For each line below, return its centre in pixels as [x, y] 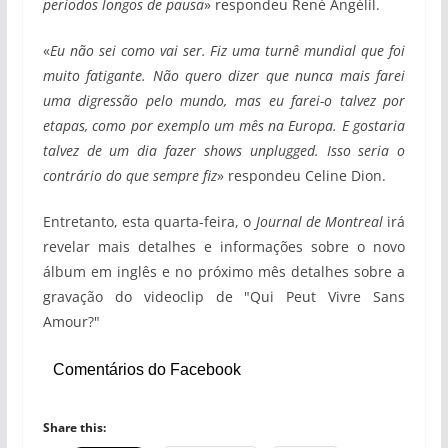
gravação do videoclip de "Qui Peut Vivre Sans [224, 296]
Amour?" [71, 321]
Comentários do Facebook [146, 369]
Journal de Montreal [319, 221]
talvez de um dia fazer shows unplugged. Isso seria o [224, 150]
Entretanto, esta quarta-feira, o [149, 221]
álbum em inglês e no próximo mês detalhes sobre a [224, 271]
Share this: [74, 427]
